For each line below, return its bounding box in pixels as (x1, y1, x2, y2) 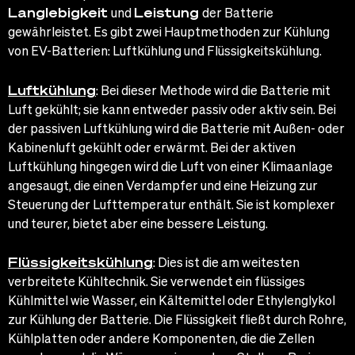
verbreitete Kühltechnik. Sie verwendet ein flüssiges (8, 273, 305, 290)
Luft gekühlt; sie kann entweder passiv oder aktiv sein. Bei (8, 100, 336, 117)
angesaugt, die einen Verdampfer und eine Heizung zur (8, 176, 318, 193)
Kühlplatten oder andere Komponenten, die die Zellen (8, 330, 315, 347)
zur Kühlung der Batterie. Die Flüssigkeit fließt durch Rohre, (8, 311, 346, 328)
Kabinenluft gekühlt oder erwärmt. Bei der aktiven (8, 138, 296, 155)
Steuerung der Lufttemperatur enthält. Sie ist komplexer (8, 195, 335, 212)
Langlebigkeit (8, 4, 111, 21)
